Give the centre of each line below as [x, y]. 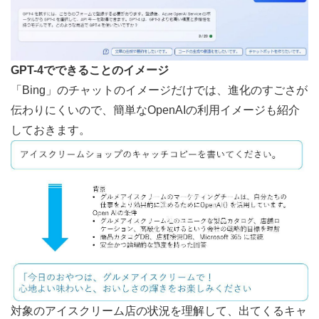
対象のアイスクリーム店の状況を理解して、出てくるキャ [159, 310]
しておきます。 [51, 130]
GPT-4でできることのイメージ [90, 70]
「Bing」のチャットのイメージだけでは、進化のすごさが [159, 90]
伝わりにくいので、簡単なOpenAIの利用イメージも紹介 [155, 110]
